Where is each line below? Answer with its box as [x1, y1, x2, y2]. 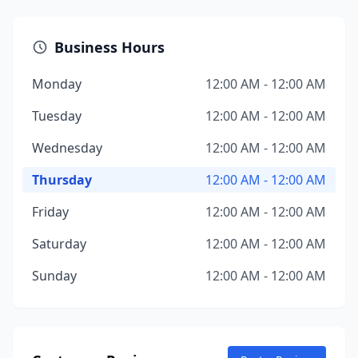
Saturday [32, 235, 86, 253]
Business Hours [54, 38, 165, 57]
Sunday [32, 267, 77, 284]
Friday [32, 203, 69, 221]
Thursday [32, 171, 92, 189]
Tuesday [32, 107, 82, 125]
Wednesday [32, 139, 102, 157]
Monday [32, 75, 82, 93]
